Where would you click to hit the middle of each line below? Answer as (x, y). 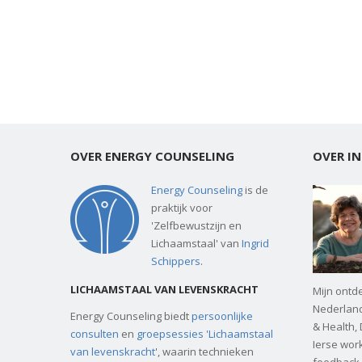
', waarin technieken (204, 352)
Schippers (176, 261)
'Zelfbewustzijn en (196, 225)
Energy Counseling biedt (131, 316)
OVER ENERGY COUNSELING (152, 156)
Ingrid (255, 243)
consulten (95, 334)
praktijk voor (182, 207)
